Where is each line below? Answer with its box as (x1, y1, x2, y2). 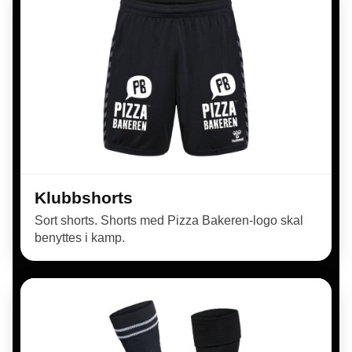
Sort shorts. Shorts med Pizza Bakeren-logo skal (35, 214, 303, 227)
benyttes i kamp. (35, 231, 125, 244)
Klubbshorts (35, 189, 133, 207)
